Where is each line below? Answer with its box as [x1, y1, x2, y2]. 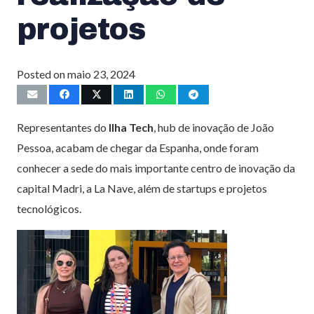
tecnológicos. [17, 201, 81, 215]
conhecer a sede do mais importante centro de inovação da [17, 161, 295, 175]
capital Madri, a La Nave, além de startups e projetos [17, 181, 267, 195]
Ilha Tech [109, 120, 153, 134]
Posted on [17, 67, 67, 81]
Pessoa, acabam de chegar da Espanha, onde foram [17, 140, 259, 154]
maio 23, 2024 [67, 67, 135, 81]
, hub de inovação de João [153, 120, 274, 134]
